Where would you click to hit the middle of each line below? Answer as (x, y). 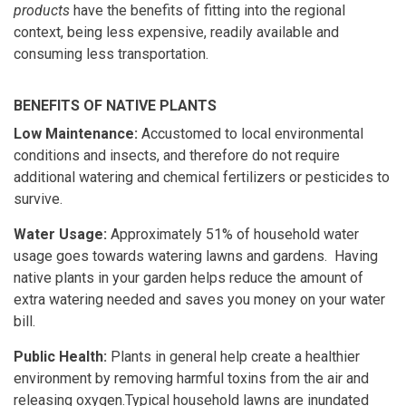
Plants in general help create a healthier (233, 356)
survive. (38, 198)
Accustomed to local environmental (251, 133)
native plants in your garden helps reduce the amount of (188, 277)
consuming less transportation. (111, 53)
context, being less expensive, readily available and (176, 32)
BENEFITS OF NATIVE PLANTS (115, 105)
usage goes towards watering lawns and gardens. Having (196, 256)
